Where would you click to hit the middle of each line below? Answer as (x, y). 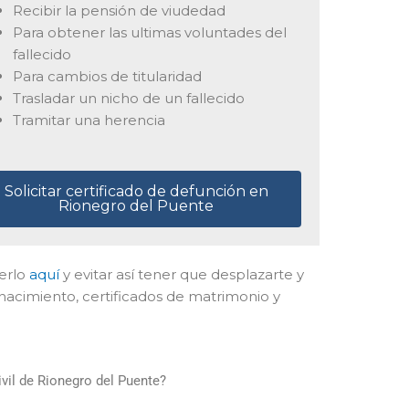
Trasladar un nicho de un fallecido (128, 99)
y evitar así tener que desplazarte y (182, 274)
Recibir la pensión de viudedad (119, 11)
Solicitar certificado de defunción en (136, 191)
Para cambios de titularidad (107, 77)
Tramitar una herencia (89, 121)
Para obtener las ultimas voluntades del (149, 33)
